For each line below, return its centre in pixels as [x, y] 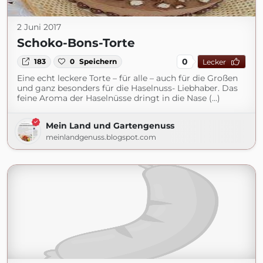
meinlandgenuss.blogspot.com [101, 137]
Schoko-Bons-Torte [76, 43]
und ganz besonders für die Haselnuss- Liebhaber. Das [127, 88]
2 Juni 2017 [39, 27]
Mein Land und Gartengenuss [110, 126]
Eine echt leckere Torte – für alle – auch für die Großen [127, 78]
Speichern [98, 61]
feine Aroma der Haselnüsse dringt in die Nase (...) [119, 98]
